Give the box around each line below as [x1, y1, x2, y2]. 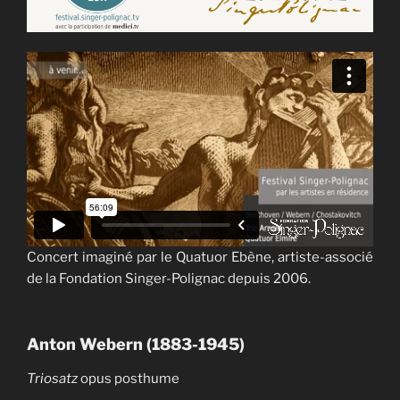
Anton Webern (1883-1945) [27, 335, 245, 354]
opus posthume [80, 370, 179, 387]
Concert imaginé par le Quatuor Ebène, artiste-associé [27, 248, 373, 265]
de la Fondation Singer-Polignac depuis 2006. [27, 270, 311, 287]
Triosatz [27, 370, 80, 387]
